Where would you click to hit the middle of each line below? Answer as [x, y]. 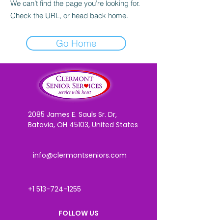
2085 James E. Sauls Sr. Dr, [72, 114]
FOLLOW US [79, 213]
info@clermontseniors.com [80, 155]
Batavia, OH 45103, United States [83, 125]
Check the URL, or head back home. [69, 15]
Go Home [76, 43]
